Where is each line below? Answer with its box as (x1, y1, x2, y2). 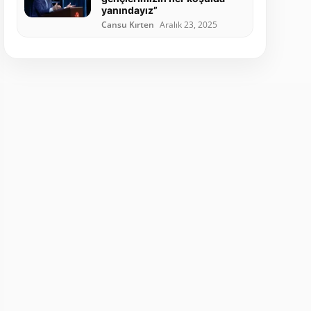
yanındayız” (101, 4, 158, 17)
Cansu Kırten (101, 19, 154, 31)
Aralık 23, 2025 (159, 19, 217, 31)
